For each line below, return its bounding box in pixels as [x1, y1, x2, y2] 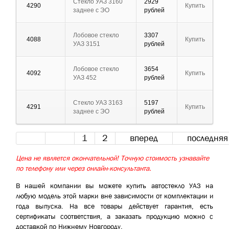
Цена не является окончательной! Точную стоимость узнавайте [16, 153, 209, 163]
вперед [130, 132, 158, 145]
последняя [187, 132, 228, 145]
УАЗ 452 [73, 74, 97, 82]
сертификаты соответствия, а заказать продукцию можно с [16, 212, 213, 221]
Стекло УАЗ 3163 [73, 99, 123, 107]
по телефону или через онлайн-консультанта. [16, 164, 151, 173]
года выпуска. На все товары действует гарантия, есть [16, 201, 213, 211]
